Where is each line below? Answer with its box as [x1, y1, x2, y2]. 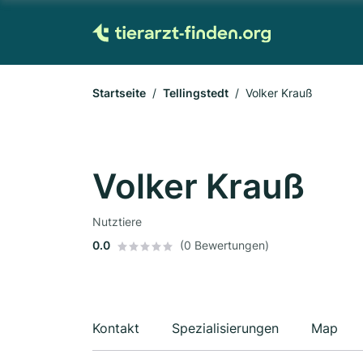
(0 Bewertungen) [180, 238, 269, 252]
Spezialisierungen [172, 320, 279, 336]
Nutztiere [92, 215, 142, 228]
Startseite [92, 86, 146, 100]
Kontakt [92, 320, 139, 336]
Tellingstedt [163, 86, 228, 100]
